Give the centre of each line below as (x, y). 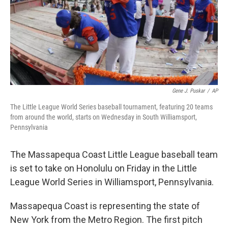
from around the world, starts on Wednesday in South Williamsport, (104, 117)
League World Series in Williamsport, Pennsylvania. (112, 182)
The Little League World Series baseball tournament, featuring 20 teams (111, 107)
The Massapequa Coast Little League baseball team (114, 154)
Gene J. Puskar (188, 91)
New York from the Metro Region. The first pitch (106, 220)
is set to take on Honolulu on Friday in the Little (104, 168)
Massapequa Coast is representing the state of (105, 206)
